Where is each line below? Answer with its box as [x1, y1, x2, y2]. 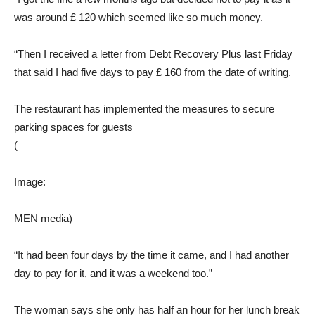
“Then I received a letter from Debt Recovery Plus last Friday [14, 47, 292, 60]
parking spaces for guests [14, 120, 133, 133]
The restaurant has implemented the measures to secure [14, 102, 274, 115]
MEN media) [14, 212, 72, 224]
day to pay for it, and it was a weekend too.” [14, 266, 212, 279]
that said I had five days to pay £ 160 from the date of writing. [14, 65, 291, 78]
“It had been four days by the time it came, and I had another [14, 248, 289, 261]
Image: [14, 175, 46, 188]
